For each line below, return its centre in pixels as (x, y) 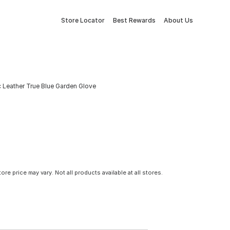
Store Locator (83, 20)
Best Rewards (134, 20)
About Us (178, 20)
